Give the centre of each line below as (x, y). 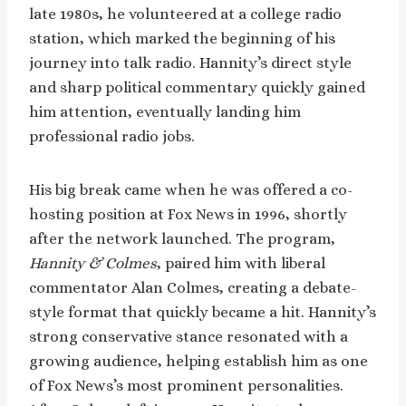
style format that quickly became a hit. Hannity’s (203, 312)
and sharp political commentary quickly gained (197, 87)
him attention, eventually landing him (165, 111)
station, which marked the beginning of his (182, 38)
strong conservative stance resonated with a (188, 336)
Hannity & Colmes (93, 263)
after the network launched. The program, (182, 238)
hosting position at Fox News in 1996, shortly (188, 214)
